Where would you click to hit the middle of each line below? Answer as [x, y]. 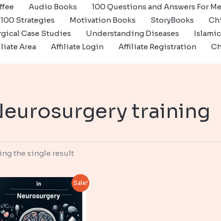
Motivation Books [103, 20]
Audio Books [53, 7]
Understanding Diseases [132, 33]
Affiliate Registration [157, 47]
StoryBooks [172, 20]
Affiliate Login [77, 47]
